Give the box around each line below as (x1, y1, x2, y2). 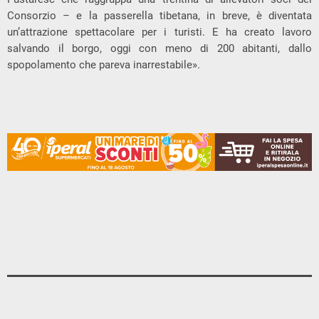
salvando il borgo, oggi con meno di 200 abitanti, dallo (7, 41, 312, 55)
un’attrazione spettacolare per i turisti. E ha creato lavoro (7, 25, 312, 38)
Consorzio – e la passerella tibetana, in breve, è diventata (7, 9, 312, 22)
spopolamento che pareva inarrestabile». (7, 58, 200, 71)
